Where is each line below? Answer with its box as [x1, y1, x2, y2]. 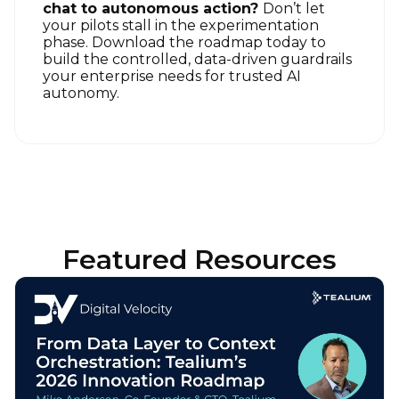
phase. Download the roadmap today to [43, 33, 326, 51]
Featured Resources [62, 242, 337, 276]
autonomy [43, 84, 117, 102]
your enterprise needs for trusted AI [43, 67, 301, 85]
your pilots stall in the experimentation [43, 16, 319, 34]
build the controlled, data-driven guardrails [43, 50, 352, 68]
